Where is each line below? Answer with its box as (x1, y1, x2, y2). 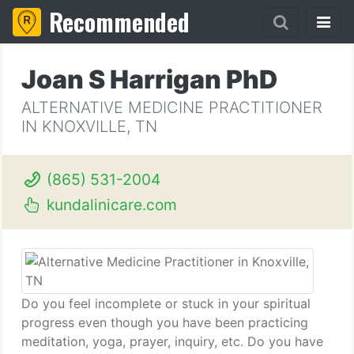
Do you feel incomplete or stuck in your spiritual (21, 296, 311, 311)
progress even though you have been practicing (21, 314, 308, 330)
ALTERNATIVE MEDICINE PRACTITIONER (21, 98, 322, 117)
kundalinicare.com (42, 195, 177, 214)
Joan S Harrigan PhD (21, 64, 277, 95)
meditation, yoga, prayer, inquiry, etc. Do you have (21, 333, 323, 349)
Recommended (49, 4, 190, 40)
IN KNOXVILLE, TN (21, 117, 157, 136)
